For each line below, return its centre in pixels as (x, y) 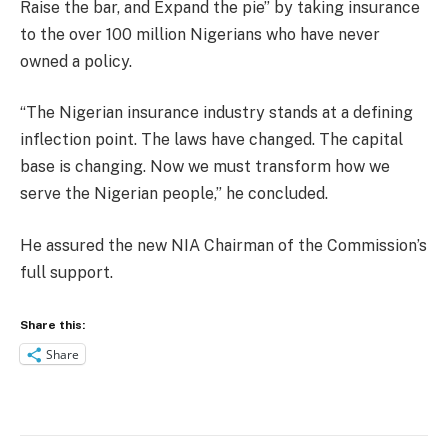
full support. (66, 272)
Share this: (52, 325)
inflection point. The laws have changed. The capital (211, 140)
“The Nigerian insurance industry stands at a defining (216, 113)
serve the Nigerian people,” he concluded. (174, 194)
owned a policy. (76, 61)
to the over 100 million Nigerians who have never (200, 34)
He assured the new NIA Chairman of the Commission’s (223, 245)
